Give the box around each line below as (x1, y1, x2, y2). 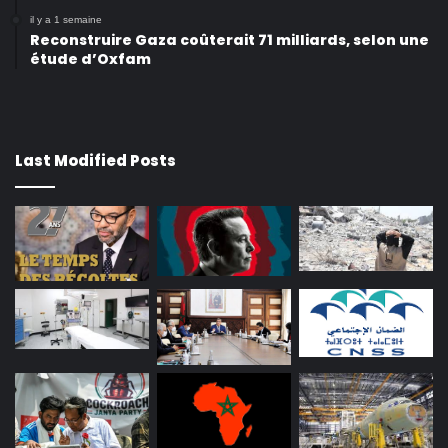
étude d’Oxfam (30, 48, 151, 69)
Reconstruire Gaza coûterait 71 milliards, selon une (30, 29, 429, 50)
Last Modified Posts (15, 149, 176, 171)
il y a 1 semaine (30, 13, 102, 25)
